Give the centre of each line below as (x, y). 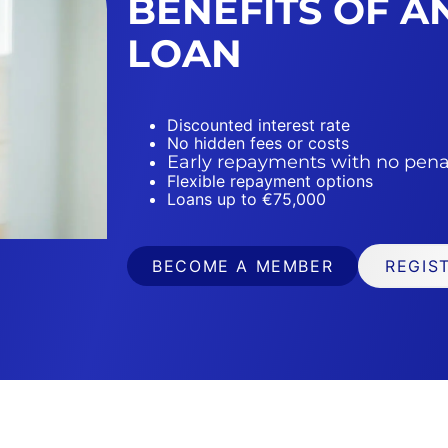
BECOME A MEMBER (243, 266)
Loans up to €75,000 (247, 199)
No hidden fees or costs (258, 143)
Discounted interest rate (259, 125)
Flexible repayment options (270, 181)
